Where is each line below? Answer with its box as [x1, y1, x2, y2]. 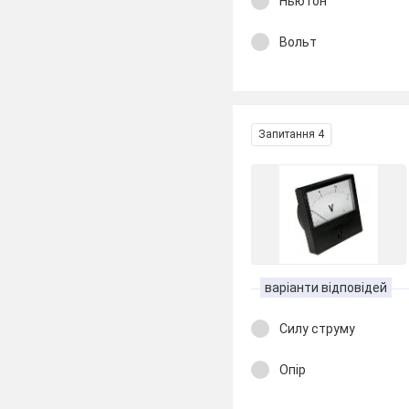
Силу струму [279, 321, 356, 336]
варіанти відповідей [265, 280, 388, 295]
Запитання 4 [258, 128, 325, 141]
